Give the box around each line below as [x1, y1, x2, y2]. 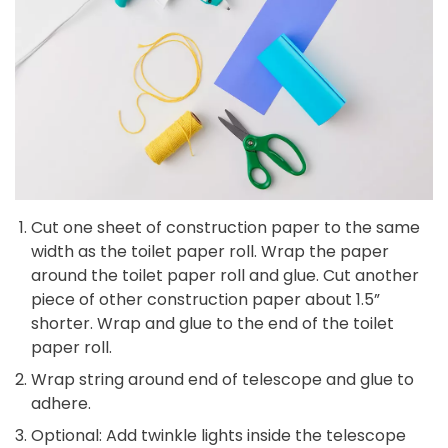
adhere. [31, 392, 91, 416]
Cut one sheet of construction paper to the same [31, 216, 420, 240]
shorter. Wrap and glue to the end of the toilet [31, 312, 394, 336]
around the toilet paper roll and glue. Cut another [31, 264, 419, 288]
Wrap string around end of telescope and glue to [31, 368, 414, 392]
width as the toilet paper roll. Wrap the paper [31, 240, 389, 264]
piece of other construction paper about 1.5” [31, 288, 380, 312]
